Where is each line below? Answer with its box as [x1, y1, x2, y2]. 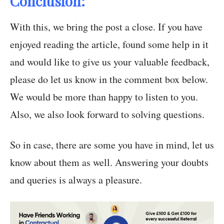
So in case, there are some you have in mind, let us [10, 138, 214, 151]
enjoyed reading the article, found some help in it [10, 37, 208, 51]
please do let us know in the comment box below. [10, 72, 208, 86]
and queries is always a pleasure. [10, 173, 142, 186]
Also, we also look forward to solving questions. [10, 107, 204, 121]
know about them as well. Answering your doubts [10, 155, 208, 169]
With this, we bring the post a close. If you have [10, 20, 202, 33]
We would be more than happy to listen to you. [10, 90, 198, 103]
